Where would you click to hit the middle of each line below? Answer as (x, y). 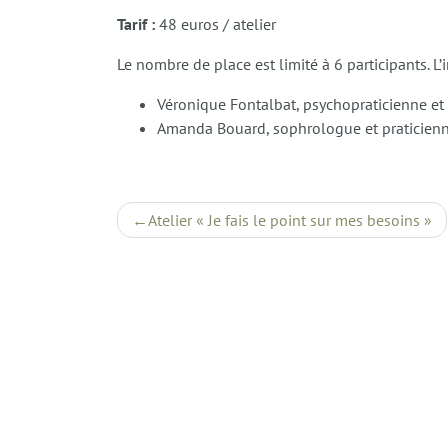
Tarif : (136, 23)
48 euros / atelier (215, 23)
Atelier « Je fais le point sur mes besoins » (290, 219)
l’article (171, 285)
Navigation (191, 217)
